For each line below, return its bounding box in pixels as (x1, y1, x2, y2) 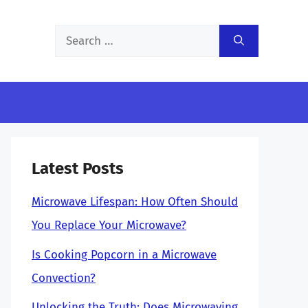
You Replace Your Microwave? (32, 218, 186, 232)
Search (54, 28, 89, 43)
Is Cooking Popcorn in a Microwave (32, 247, 217, 262)
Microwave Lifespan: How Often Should (32, 195, 238, 209)
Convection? (32, 270, 96, 285)
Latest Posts (32, 159, 124, 178)
